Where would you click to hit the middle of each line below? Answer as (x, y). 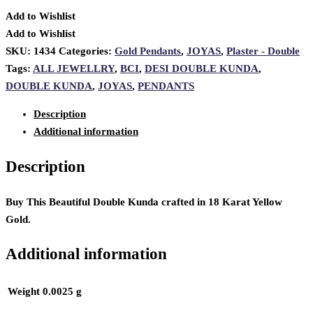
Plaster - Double (263, 51)
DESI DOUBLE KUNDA (202, 69)
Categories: (87, 51)
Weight (24, 291)
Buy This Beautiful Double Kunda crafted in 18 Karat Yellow (144, 202)
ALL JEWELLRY (74, 69)
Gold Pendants (148, 51)
